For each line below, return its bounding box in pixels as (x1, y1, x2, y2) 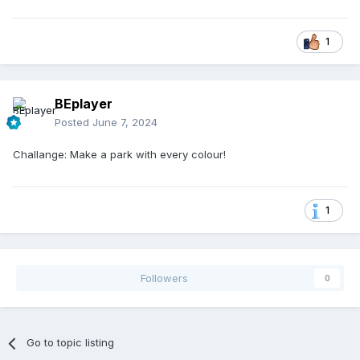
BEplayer (55, 96, 112, 112)
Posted (55, 116, 92, 129)
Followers (140, 272, 188, 285)
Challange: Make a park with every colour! (13, 148, 226, 162)
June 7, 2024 (92, 116, 157, 129)
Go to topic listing (27, 336, 115, 350)
